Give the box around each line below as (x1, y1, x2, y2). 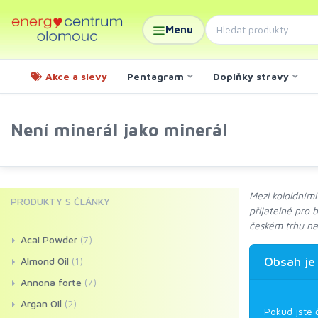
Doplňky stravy (213, 70, 289, 82)
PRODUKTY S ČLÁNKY (11, 195, 110, 207)
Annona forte (21, 276, 82, 288)
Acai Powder (21, 234, 77, 246)
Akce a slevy (45, 70, 107, 82)
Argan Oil (21, 297, 62, 309)
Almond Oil (21, 255, 69, 267)
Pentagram (127, 70, 184, 82)
